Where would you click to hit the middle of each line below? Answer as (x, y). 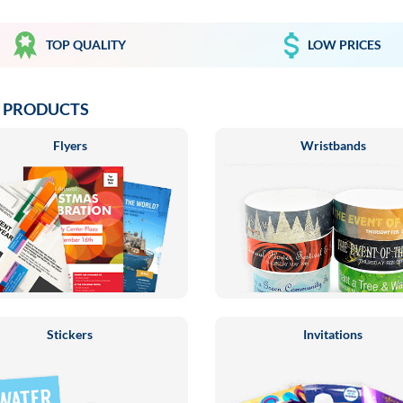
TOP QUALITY (86, 45)
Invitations (333, 334)
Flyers (70, 145)
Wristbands (333, 145)
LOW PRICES (345, 45)
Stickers (70, 334)
